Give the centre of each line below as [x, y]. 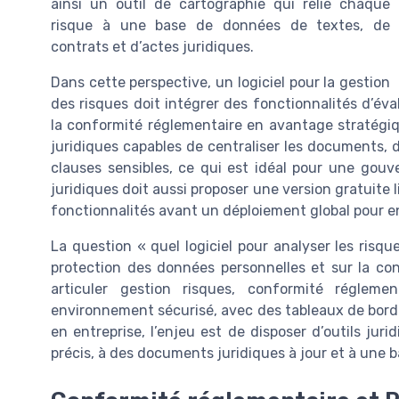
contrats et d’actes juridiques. [152, 47]
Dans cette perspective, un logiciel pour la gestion [220, 82]
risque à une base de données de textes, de [220, 25]
